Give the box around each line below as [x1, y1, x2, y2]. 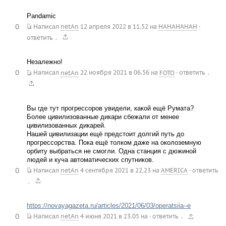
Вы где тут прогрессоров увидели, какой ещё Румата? [26, 104, 194, 112]
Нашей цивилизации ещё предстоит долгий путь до [26, 130, 184, 138]
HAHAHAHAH [158, 23, 197, 31]
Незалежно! [26, 58, 63, 66]
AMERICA [160, 166, 188, 174]
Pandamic [26, 12, 56, 20]
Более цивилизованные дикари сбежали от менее [26, 112, 179, 121]
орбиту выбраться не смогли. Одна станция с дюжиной [26, 147, 196, 155]
